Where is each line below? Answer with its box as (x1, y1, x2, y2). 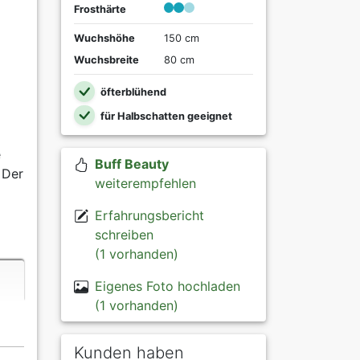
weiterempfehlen (94, 175, 196, 192)
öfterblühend (97, 86, 166, 99)
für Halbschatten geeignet (97, 109, 232, 122)
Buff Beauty (94, 156, 169, 173)
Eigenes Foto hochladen (94, 278, 240, 295)
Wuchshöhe (74, 32, 135, 45)
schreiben (94, 227, 153, 243)
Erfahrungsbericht (94, 207, 204, 224)
